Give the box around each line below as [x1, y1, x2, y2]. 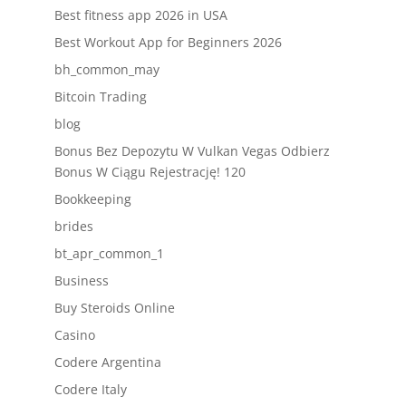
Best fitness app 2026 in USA [53, 6, 227, 24]
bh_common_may [53, 61, 159, 78]
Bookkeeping [53, 190, 131, 208]
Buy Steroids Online [53, 299, 175, 316]
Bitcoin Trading [53, 88, 147, 105]
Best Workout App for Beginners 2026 [53, 34, 282, 51]
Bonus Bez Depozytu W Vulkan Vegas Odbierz [53, 142, 330, 159]
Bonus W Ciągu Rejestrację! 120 [53, 163, 246, 180]
